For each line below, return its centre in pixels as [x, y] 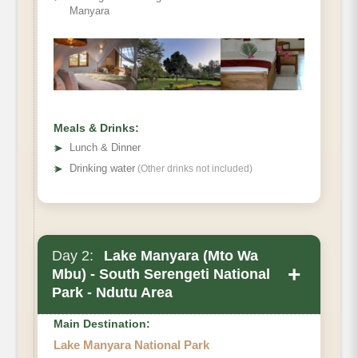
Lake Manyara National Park [131, 345]
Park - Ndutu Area [112, 293]
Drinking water [102, 169]
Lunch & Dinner [105, 148]
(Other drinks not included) [194, 169]
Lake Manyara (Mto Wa [179, 256]
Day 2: [73, 256]
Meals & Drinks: [96, 128]
